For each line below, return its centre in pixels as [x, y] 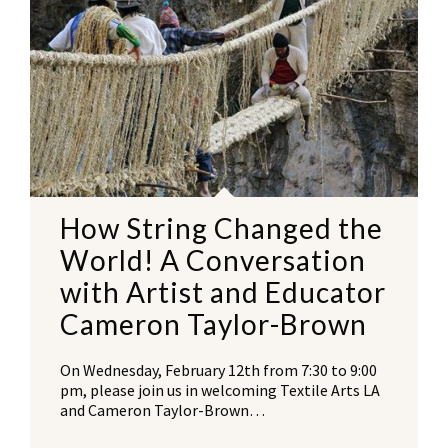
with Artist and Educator [223, 292]
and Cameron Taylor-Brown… [162, 410]
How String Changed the [221, 228]
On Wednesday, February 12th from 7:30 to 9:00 [218, 370]
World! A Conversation [213, 260]
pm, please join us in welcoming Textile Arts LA [220, 390]
